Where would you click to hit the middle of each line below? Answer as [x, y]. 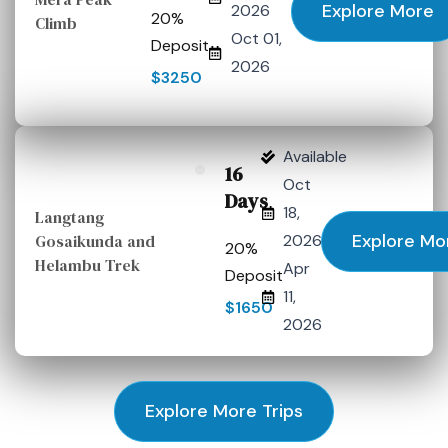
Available [315, 156]
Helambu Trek [87, 265]
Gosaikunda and [95, 241]
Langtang [69, 217]
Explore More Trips [224, 411]
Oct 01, [256, 38]
